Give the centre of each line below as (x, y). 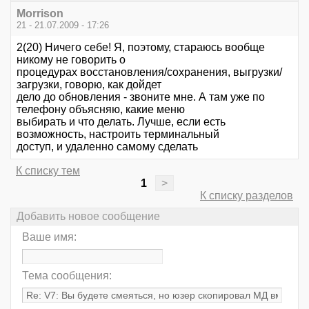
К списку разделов (247, 196)
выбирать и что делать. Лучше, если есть (121, 122)
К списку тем (48, 171)
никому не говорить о (71, 60)
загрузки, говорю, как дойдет (89, 84)
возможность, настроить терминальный (118, 134)
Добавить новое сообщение (88, 217)
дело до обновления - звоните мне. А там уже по (141, 97)
